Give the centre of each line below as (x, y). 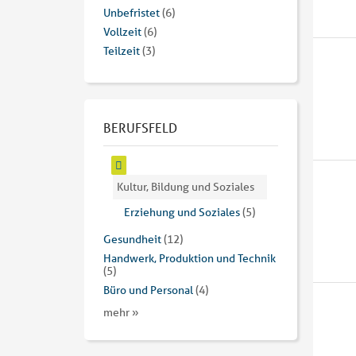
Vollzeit (122, 32)
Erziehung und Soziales (182, 213)
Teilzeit (122, 51)
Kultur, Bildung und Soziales (185, 187)
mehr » (121, 313)
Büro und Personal (148, 290)
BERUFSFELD (140, 128)
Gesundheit (132, 240)
